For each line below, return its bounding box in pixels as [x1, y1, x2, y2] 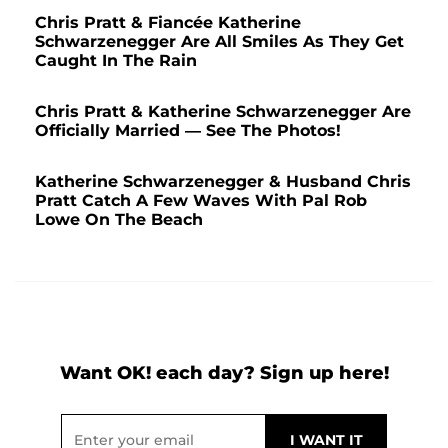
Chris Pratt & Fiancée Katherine [35, 12, 301, 32]
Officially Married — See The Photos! [35, 120, 341, 140]
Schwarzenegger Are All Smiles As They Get [35, 31, 404, 51]
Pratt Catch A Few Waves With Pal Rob [35, 190, 367, 210]
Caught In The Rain [35, 50, 197, 70]
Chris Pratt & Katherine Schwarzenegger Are [35, 101, 411, 121]
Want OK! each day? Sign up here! [59, 361, 389, 384]
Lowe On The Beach [35, 209, 203, 229]
